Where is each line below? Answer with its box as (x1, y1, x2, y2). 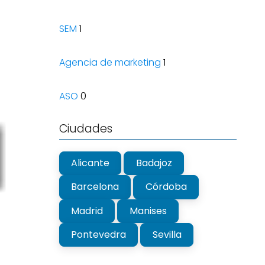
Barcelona (71, 180, 119, 194)
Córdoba (145, 180, 187, 194)
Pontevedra (71, 228, 127, 242)
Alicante (71, 156, 110, 170)
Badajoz (135, 156, 172, 170)
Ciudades (59, 121, 112, 137)
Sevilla (152, 228, 182, 242)
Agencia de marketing (59, 56, 161, 70)
